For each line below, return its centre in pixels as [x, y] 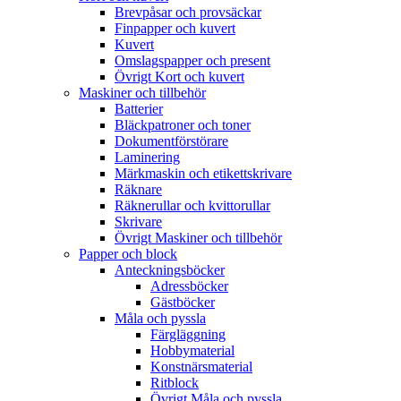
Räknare [138, 189]
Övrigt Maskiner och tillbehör [198, 238]
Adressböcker [189, 286]
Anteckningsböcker [170, 270]
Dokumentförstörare [171, 141]
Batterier [139, 109]
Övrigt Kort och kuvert [179, 77]
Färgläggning [188, 334]
